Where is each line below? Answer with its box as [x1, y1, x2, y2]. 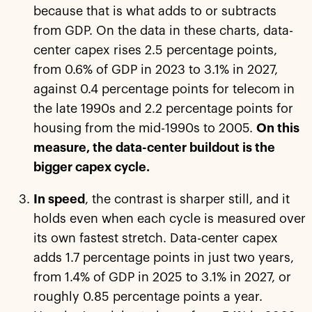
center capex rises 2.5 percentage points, [33, 44, 277, 57]
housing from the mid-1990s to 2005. [33, 122, 256, 135]
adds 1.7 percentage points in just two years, [33, 251, 294, 265]
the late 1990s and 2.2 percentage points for [33, 102, 293, 116]
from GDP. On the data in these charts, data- [33, 24, 293, 38]
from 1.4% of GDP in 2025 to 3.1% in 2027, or [33, 271, 291, 284]
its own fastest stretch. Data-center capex [33, 232, 278, 245]
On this [256, 122, 299, 135]
